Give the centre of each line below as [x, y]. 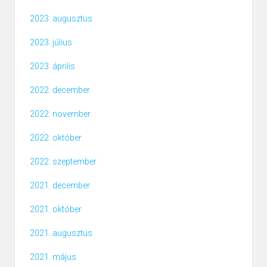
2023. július [51, 43]
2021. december [60, 186]
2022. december [60, 90]
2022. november [60, 114]
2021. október [56, 209]
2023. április [52, 66]
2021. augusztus [61, 233]
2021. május [53, 257]
